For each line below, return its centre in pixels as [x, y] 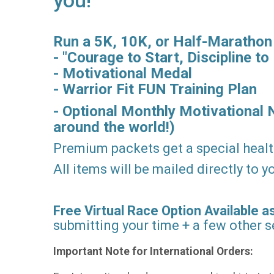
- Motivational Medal [123, 73]
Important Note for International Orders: [153, 251]
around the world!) [114, 127]
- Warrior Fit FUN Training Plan [155, 89]
